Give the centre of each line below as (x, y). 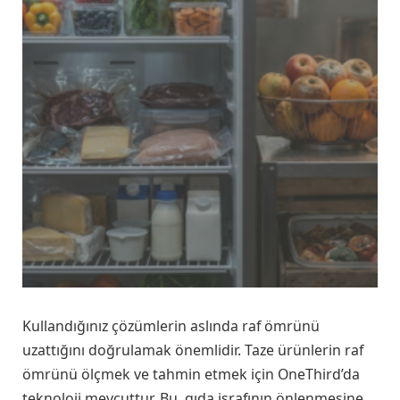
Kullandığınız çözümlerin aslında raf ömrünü (171, 325)
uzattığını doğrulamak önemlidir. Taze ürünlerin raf (193, 350)
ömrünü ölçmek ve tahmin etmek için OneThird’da (191, 374)
